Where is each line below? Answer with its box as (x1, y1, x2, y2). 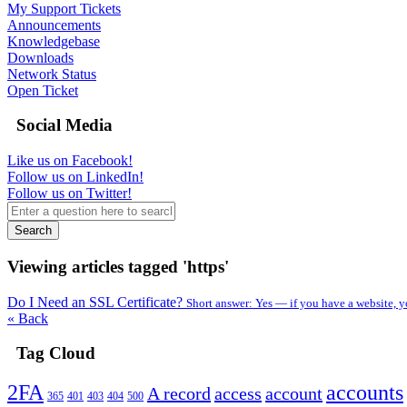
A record (147, 383, 211, 403)
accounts (326, 381, 403, 404)
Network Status (7, 65, 96, 82)
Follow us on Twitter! (7, 185, 132, 202)
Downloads (7, 49, 74, 65)
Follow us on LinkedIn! (7, 169, 144, 185)
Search (15, 223, 52, 238)
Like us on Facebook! (7, 153, 133, 169)
